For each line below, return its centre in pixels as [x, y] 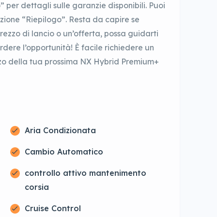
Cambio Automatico [64, 152]
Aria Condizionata [60, 131]
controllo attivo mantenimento [85, 173]
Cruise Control [53, 209]
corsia [37, 187]
